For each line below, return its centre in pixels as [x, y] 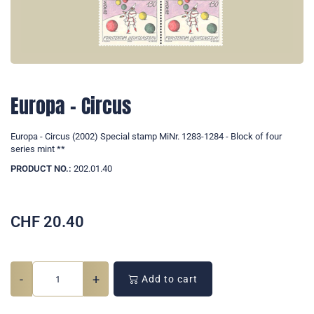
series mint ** [38, 149]
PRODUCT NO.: [41, 169]
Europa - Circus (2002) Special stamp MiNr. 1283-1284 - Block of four [146, 137]
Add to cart [168, 279]
